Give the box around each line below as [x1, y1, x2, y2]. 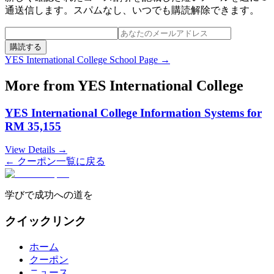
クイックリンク [5, 215, 86, 228]
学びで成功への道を [5, 190, 93, 201]
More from [5, 77, 78, 94]
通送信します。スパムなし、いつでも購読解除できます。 [5, 4, 259, 15]
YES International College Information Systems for [5, 106, 262, 119]
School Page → [107, 54, 170, 65]
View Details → [5, 144, 67, 155]
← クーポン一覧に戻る [5, 156, 105, 167]
